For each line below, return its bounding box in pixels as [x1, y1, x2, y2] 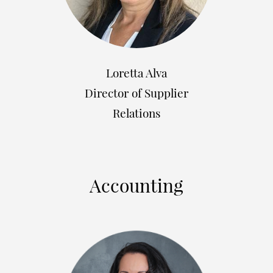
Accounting [90, 172, 183, 197]
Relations [113, 104, 160, 121]
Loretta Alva [106, 64, 167, 80]
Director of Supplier [85, 84, 188, 101]
